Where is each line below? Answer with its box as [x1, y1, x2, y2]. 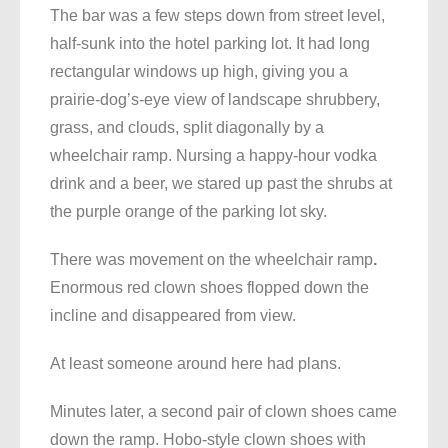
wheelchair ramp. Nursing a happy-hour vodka [50, 147, 377, 165]
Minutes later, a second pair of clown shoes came [50, 403, 397, 421]
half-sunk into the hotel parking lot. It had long [50, 35, 370, 53]
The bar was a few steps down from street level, [50, 7, 385, 25]
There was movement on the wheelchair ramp [50, 251, 373, 269]
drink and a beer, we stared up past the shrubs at [50, 175, 392, 193]
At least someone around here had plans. [50, 355, 341, 373]
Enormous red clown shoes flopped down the [50, 279, 369, 297]
